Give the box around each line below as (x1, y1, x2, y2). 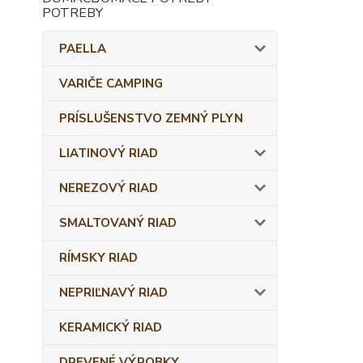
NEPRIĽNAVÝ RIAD (59, 284, 168, 301)
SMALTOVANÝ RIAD (59, 215, 177, 231)
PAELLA (59, 41, 106, 57)
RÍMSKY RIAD (59, 250, 138, 266)
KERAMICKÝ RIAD (59, 319, 162, 335)
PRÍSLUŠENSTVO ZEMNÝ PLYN (59, 110, 243, 126)
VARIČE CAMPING (59, 75, 163, 92)
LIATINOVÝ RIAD (59, 145, 158, 161)
